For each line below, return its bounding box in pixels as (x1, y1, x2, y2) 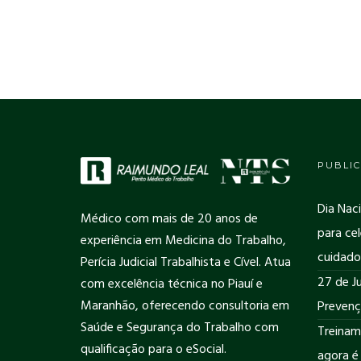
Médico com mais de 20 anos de (81, 209, 258, 230)
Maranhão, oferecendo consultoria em (81, 296, 289, 317)
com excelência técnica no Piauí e (81, 274, 263, 296)
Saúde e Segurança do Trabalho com (81, 317, 279, 339)
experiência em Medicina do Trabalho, (81, 230, 286, 252)
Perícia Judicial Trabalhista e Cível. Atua (81, 252, 291, 274)
